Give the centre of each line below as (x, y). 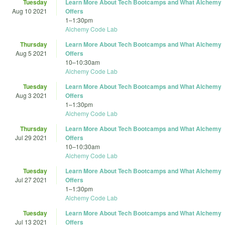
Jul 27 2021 (31, 180)
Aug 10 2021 (30, 11)
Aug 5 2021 (31, 53)
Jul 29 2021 (31, 138)
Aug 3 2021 (31, 95)
